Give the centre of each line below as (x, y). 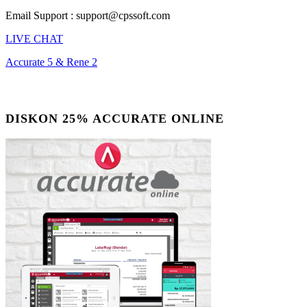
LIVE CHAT (34, 38)
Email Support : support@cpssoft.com (88, 15)
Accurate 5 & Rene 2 (51, 62)
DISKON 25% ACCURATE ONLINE (115, 119)
